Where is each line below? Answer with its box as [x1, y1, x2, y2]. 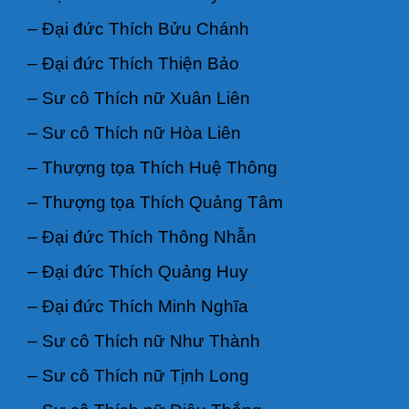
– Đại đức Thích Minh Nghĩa [27, 296, 248, 316]
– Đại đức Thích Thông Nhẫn [27, 226, 257, 246]
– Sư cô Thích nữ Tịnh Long [27, 365, 249, 385]
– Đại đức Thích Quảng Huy [27, 261, 248, 281]
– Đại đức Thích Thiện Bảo [27, 53, 239, 73]
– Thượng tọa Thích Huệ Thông [27, 157, 278, 177]
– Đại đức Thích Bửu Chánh [27, 18, 249, 38]
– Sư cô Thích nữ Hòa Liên [27, 122, 241, 142]
